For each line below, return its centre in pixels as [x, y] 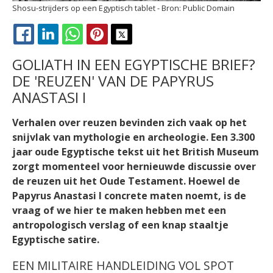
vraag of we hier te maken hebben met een [119, 211]
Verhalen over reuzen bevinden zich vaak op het [129, 123]
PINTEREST [144, 48]
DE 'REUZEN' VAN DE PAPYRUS [113, 81]
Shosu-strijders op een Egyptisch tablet [85, 8]
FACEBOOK [70, 48]
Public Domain [209, 8]
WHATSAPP [119, 48]
